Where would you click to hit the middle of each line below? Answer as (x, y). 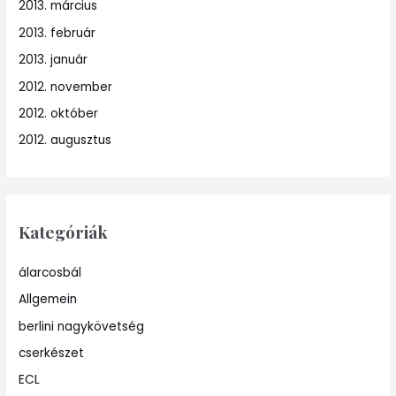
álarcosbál (50, 272)
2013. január (53, 60)
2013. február (57, 33)
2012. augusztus (65, 141)
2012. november (66, 87)
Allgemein (48, 300)
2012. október (59, 114)
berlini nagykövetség (82, 326)
